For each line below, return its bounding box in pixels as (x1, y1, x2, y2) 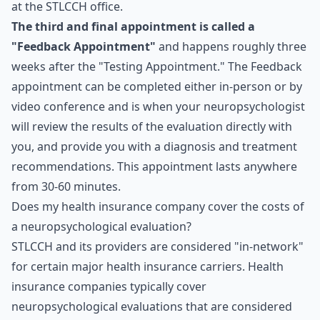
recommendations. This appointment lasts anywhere (11, 159, 297, 174)
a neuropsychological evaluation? (11, 219, 191, 234)
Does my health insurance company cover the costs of (11, 199, 304, 214)
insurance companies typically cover (11, 279, 206, 294)
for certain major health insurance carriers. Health (11, 259, 284, 274)
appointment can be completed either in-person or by (11, 79, 302, 94)
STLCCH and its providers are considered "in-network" (11, 239, 304, 254)
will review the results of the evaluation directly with (11, 119, 292, 134)
